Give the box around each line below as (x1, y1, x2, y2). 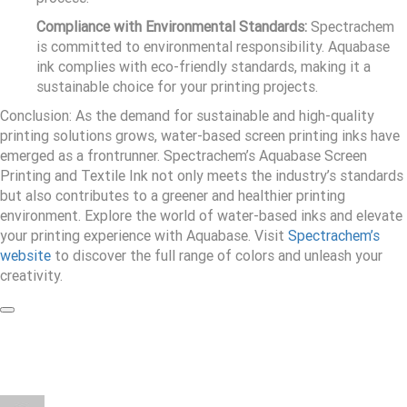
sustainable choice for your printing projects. (36, 78, 318, 96)
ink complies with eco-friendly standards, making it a (36, 58, 371, 76)
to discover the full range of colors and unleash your (51, 247, 382, 265)
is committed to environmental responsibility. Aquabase (36, 38, 390, 56)
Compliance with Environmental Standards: (36, 18, 307, 36)
